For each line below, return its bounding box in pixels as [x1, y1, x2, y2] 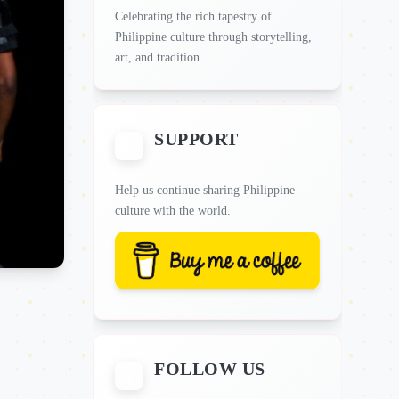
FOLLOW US [154, 358, 265, 379]
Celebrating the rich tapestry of [115, 10, 272, 23]
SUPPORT [154, 129, 239, 149]
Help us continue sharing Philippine [115, 183, 295, 197]
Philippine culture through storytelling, [115, 30, 312, 44]
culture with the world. [115, 204, 231, 217]
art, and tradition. [115, 51, 203, 64]
